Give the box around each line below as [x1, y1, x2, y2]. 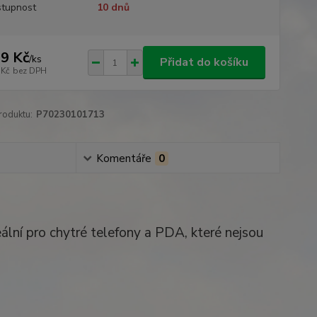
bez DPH [12, 64, 47, 76]
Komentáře [96, 151, 151, 166]
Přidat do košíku [159, 54, 248, 70]
